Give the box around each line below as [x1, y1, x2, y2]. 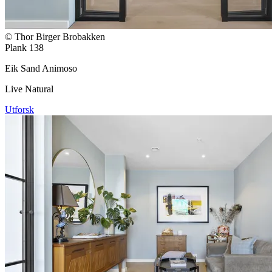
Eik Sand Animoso [5, 63, 77, 73]
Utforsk [5, 104, 34, 115]
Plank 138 [5, 42, 44, 53]
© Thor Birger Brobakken [5, 31, 105, 42]
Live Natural [5, 83, 53, 94]
